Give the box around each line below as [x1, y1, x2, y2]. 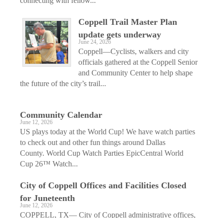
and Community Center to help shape [78, 68, 193, 77]
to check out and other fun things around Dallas [20, 138, 165, 146]
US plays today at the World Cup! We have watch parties [20, 127, 195, 136]
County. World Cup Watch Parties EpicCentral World [20, 148, 183, 157]
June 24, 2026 [78, 38, 111, 45]
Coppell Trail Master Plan [78, 17, 177, 27]
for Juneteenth [20, 193, 75, 203]
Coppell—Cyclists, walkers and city [78, 47, 189, 55]
